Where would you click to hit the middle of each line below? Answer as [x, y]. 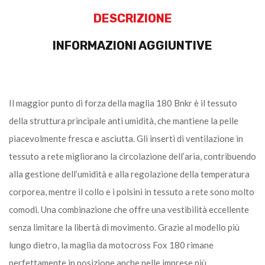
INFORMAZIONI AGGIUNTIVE [132, 45]
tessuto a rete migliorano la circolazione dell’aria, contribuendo [132, 156]
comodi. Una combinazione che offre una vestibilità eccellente [129, 209]
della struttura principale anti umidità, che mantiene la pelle [124, 120]
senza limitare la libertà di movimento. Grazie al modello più [124, 227]
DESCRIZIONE [132, 18]
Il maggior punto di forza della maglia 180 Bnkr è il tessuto [123, 103]
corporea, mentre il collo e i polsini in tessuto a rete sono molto [132, 191]
